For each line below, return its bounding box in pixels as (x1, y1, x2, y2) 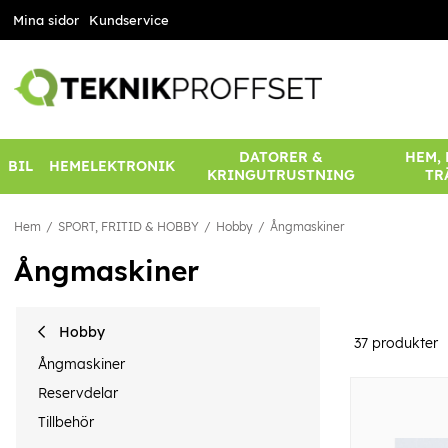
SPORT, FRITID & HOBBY (58, 219, 199, 235)
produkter (368, 333, 438, 352)
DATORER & (238, 148, 323, 167)
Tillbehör (38, 413, 94, 432)
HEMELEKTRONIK (49, 157, 175, 176)
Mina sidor (12, 12, 79, 28)
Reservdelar (38, 383, 118, 402)
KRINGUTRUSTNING (206, 166, 355, 185)
